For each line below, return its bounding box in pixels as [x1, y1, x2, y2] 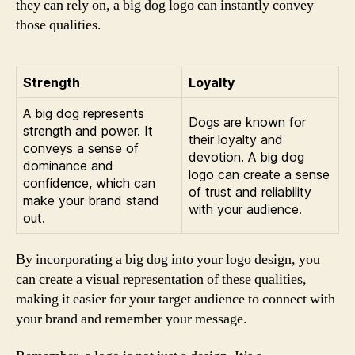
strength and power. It [23, 122, 153, 139]
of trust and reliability [189, 183, 311, 200]
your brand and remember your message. [16, 309, 247, 328]
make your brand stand [23, 192, 159, 208]
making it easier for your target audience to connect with [16, 289, 335, 308]
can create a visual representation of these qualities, [16, 269, 307, 288]
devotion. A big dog [189, 148, 304, 165]
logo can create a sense [189, 166, 330, 182]
